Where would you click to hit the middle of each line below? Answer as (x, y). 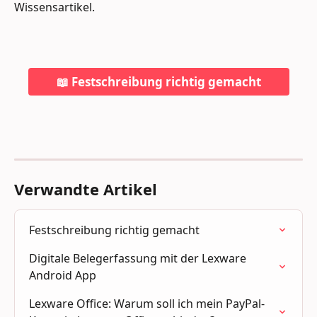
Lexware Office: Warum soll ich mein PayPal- (147, 303)
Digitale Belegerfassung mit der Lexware (139, 258)
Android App (63, 275)
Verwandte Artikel (86, 189)
